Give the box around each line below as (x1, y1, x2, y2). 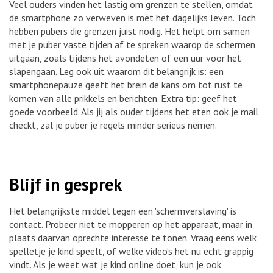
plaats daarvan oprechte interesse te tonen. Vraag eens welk (9, 231, 257, 244)
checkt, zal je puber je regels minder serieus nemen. (9, 119, 217, 132)
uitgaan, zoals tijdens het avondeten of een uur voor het (9, 52, 241, 65)
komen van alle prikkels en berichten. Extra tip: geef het (9, 92, 237, 105)
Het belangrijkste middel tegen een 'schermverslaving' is (9, 204, 236, 217)
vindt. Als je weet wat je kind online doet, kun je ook (9, 258, 221, 271)
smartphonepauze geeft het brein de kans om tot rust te (9, 79, 243, 91)
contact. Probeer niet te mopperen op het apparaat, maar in (9, 218, 252, 230)
